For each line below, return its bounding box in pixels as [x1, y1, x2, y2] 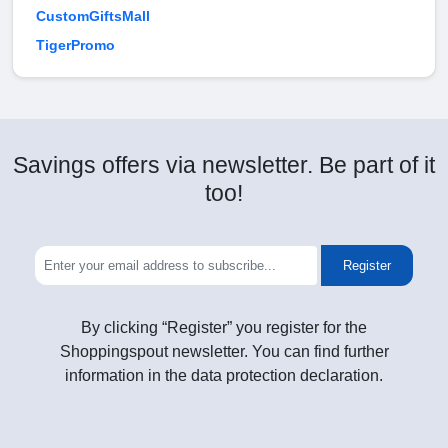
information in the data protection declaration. [65, 367, 383, 385]
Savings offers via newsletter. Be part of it [13, 152, 435, 179]
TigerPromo [36, 37, 115, 54]
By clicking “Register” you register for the [81, 319, 367, 337]
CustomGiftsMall [36, 8, 150, 25]
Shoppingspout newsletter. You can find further [59, 343, 389, 361]
